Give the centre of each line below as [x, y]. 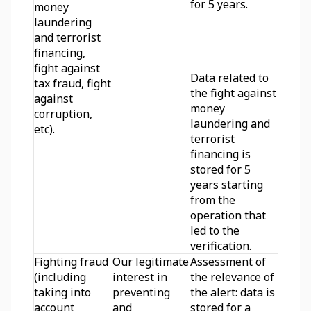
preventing [141, 292]
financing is [220, 154]
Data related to [229, 78]
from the [213, 200]
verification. [221, 246]
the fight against [233, 93]
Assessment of [228, 262]
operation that [228, 215]
